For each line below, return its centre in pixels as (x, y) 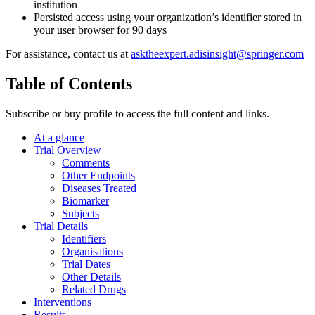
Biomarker (85, 200)
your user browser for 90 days (100, 30)
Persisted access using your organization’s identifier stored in (168, 18)
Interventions (63, 302)
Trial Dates (86, 264)
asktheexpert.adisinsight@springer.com (217, 54)
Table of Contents (69, 83)
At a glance (59, 137)
